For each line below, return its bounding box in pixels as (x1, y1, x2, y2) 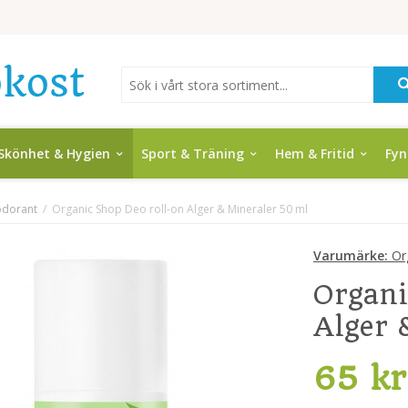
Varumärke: (313, 247, 388, 264)
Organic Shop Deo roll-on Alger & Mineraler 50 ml (52, 201, 308, 217)
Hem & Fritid (275, 145, 354, 162)
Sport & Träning (141, 145, 244, 162)
